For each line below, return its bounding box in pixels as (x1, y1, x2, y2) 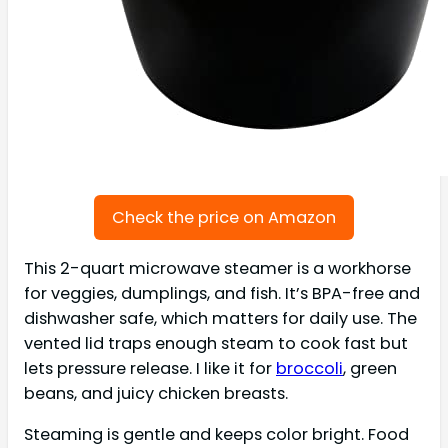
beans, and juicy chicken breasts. (24, 381, 288, 405)
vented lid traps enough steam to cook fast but (24, 331, 408, 355)
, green (343, 356, 397, 380)
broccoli (276, 356, 343, 380)
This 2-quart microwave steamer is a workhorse (24, 256, 411, 280)
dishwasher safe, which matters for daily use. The (24, 306, 417, 330)
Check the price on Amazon (112, 205, 336, 229)
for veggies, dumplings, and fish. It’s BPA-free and (24, 281, 420, 305)
